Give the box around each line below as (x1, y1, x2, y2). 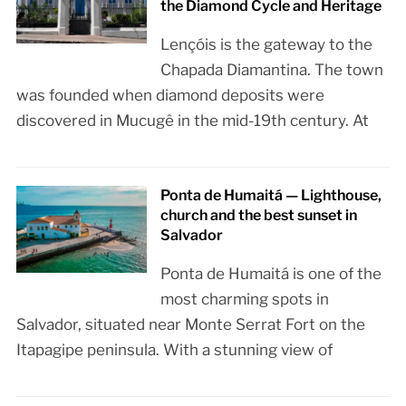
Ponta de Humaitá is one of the (160, 265, 382, 284)
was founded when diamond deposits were (15, 86, 324, 105)
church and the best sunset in (160, 207, 358, 225)
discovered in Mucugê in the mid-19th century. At (15, 111, 369, 130)
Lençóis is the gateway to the (160, 35, 373, 54)
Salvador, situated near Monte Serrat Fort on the (15, 315, 365, 334)
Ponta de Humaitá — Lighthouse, (160, 187, 382, 205)
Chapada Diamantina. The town (160, 61, 384, 80)
